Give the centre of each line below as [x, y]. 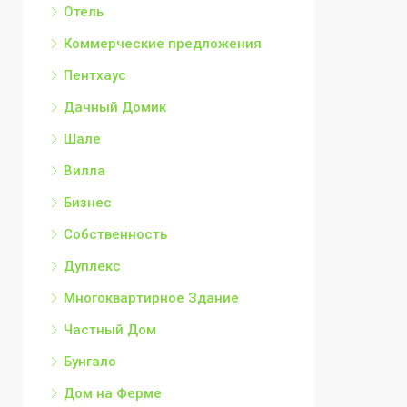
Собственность [115, 234]
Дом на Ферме [113, 393]
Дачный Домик [115, 107]
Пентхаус [95, 75]
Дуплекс [92, 266]
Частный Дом [110, 329]
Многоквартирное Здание [151, 298]
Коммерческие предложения [163, 43]
